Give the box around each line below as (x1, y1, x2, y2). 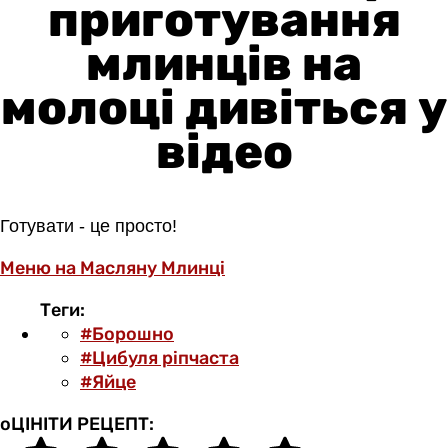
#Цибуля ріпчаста (80, 346, 239, 369)
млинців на (86, 34, 362, 92)
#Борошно (80, 322, 174, 345)
